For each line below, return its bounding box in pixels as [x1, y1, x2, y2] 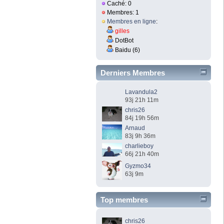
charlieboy [125, 142, 154, 149]
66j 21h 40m [125, 150, 159, 157]
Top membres [100, 195, 148, 204]
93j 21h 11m [125, 96, 159, 103]
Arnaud [125, 124, 145, 131]
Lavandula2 [125, 88, 158, 95]
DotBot [113, 37, 134, 44]
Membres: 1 [105, 9, 139, 16]
